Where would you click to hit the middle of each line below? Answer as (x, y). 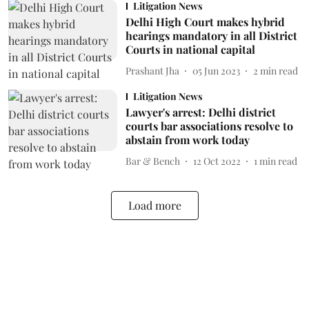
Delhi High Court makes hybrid (205, 22)
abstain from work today (187, 140)
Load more (154, 205)
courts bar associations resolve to (209, 126)
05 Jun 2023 (216, 70)
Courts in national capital (190, 49)
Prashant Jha (152, 70)
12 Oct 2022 (217, 161)
